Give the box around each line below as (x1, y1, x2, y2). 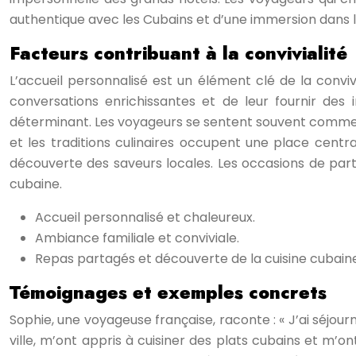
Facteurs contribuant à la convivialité (10, 40, 347, 67)
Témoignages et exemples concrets (10, 279, 327, 306)
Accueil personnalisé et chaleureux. (35, 208, 255, 226)
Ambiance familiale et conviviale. (35, 229, 239, 247)
